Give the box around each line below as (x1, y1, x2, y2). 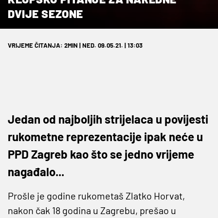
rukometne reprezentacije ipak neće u (8, 129, 203, 144)
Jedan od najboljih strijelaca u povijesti (8, 111, 208, 126)
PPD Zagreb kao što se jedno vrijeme (8, 146, 194, 161)
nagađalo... (8, 164, 64, 179)
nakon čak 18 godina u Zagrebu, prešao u (8, 204, 176, 216)
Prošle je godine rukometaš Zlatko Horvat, (8, 189, 185, 201)
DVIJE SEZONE (8, 6, 83, 20)
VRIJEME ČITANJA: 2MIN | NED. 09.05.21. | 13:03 (8, 41, 143, 49)
